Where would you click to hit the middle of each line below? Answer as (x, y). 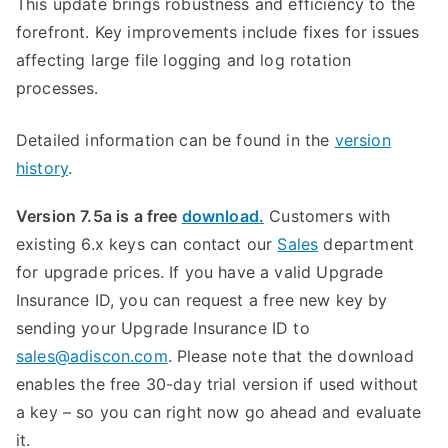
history (42, 168)
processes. (57, 88)
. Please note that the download (290, 356)
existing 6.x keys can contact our (147, 244)
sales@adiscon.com (92, 356)
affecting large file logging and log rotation (184, 60)
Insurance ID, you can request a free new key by (202, 300)
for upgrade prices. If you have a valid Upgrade (200, 272)
